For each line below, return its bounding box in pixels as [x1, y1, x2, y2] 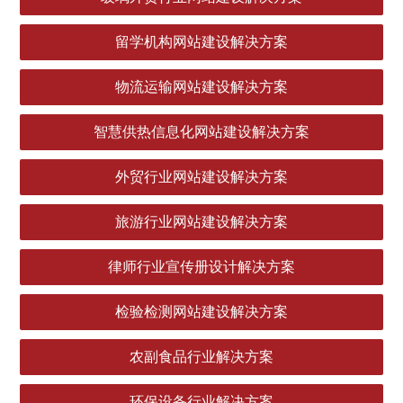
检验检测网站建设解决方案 [115, 303, 288, 319]
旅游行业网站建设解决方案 [115, 213, 288, 229]
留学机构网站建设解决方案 [115, 33, 288, 49]
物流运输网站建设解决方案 [115, 78, 288, 94]
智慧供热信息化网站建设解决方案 [94, 123, 309, 139]
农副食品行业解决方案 [130, 348, 273, 364]
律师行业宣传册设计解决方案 [108, 258, 295, 274]
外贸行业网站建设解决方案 [115, 168, 288, 184]
